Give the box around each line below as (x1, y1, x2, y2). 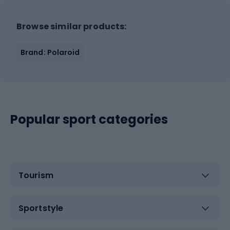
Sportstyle (18, 202, 63, 214)
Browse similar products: (16, 21, 127, 32)
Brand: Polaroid (21, 47, 80, 57)
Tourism (18, 169, 53, 181)
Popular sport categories (10, 111, 168, 128)
